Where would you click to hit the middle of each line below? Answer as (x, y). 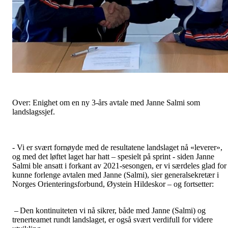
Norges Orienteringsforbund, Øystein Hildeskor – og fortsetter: (113, 184)
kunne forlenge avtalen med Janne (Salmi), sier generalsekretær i (116, 175)
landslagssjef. (34, 112)
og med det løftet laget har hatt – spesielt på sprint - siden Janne (113, 157)
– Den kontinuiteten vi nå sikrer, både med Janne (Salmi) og (109, 211)
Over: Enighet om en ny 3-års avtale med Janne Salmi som (106, 103)
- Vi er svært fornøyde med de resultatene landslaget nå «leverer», (117, 148)
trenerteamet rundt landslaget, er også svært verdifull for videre (112, 220)
